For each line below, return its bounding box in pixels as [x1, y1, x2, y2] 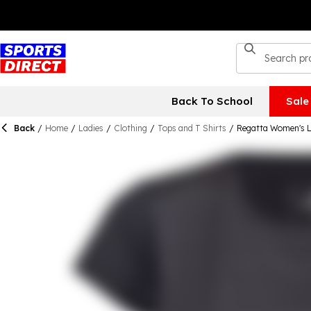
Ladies [78, 123, 103, 133]
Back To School [171, 94, 253, 108]
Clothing [114, 123, 147, 133]
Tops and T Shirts [158, 123, 226, 133]
